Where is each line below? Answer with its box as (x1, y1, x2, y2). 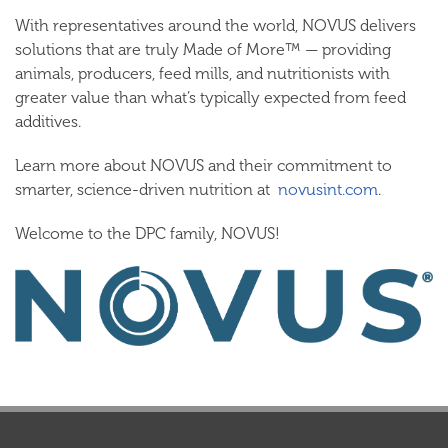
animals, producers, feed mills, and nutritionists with (15, 64, 390, 83)
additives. (15, 112, 81, 131)
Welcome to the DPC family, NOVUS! (15, 224, 280, 243)
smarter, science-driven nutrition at (15, 180, 278, 199)
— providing (301, 40, 391, 59)
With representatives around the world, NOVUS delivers (15, 16, 416, 35)
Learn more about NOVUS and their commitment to (15, 156, 392, 175)
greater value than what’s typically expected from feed (15, 88, 406, 107)
